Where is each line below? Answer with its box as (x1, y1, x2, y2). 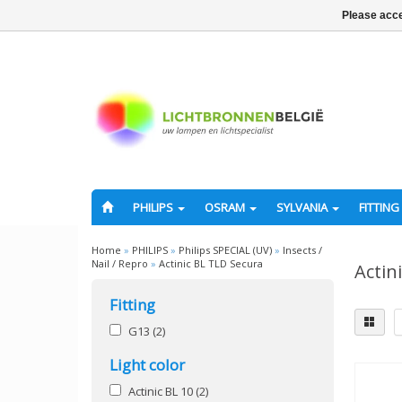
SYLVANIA (276, 199, 330, 215)
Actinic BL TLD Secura (159, 257, 263, 270)
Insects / (283, 243, 322, 257)
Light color (109, 354, 185, 375)
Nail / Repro (92, 257, 148, 270)
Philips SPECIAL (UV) (179, 243, 272, 257)
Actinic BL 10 (128, 383, 196, 399)
